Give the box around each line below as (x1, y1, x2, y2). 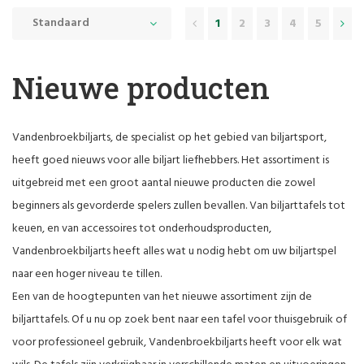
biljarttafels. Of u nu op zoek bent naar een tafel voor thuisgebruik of (12, 310, 347, 330)
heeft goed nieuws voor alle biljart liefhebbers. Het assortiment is (12, 151, 329, 171)
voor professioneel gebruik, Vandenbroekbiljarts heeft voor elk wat (12, 333, 342, 353)
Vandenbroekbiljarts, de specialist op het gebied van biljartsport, (12, 128, 327, 148)
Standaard (32, 14, 89, 33)
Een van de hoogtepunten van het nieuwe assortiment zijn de (12, 288, 312, 307)
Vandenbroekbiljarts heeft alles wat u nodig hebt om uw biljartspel (12, 242, 336, 262)
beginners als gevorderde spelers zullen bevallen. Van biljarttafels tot (12, 197, 345, 216)
